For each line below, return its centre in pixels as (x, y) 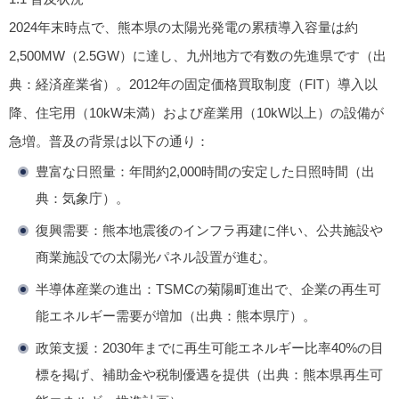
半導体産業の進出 (89, 289)
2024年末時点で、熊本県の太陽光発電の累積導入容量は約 (183, 28)
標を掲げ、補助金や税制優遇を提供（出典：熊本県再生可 (209, 375)
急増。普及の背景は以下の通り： (109, 142)
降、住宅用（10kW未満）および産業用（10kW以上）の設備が (196, 113)
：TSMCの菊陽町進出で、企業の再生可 (262, 289)
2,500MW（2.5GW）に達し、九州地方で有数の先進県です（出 (198, 56)
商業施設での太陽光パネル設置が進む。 (156, 257)
